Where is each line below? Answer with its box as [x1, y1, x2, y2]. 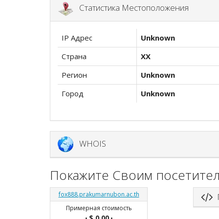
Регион [62, 70, 87, 80]
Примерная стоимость [66, 203, 132, 212]
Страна [62, 51, 87, 61]
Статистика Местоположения [73, 1, 189, 13]
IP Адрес [62, 33, 92, 43]
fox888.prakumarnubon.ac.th [58, 190, 139, 198]
